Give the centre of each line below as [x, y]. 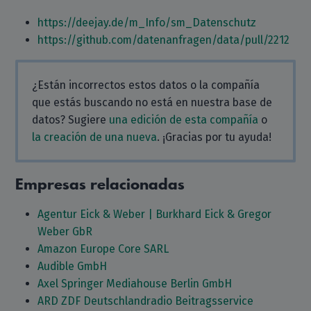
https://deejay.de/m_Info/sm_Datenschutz [147, 23]
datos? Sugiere [71, 120]
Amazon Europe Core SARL [103, 249]
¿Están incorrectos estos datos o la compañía [146, 85]
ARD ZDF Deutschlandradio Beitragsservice [146, 301]
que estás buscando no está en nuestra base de [152, 102]
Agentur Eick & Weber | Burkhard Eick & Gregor [155, 214]
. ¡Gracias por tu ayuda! [215, 137]
